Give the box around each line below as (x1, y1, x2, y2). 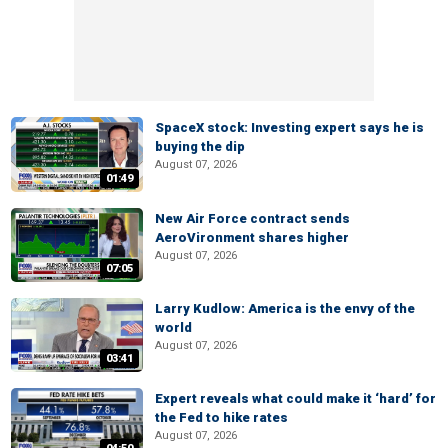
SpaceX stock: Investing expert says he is (155, 120, 424, 136)
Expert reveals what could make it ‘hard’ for (155, 391, 436, 406)
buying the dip (155, 139, 245, 155)
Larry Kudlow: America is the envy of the (155, 300, 415, 316)
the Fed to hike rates (155, 410, 288, 425)
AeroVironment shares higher (155, 229, 349, 245)
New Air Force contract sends (155, 210, 350, 226)
